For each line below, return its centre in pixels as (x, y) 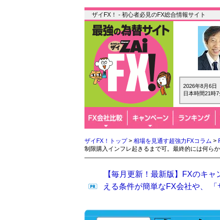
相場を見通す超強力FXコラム (173, 141)
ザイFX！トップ (106, 141)
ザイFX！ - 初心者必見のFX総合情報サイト (149, 15)
